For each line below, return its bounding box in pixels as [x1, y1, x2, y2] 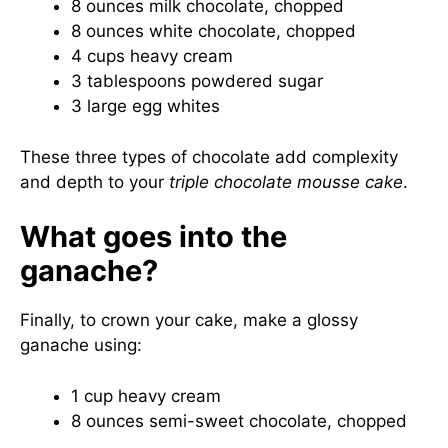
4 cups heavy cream [71, 46, 233, 66]
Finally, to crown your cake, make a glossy [20, 310, 358, 330]
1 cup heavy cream [71, 385, 221, 406]
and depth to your [20, 171, 169, 192]
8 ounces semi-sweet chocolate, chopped [71, 410, 407, 431]
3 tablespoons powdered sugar [71, 71, 323, 91]
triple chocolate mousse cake [169, 171, 403, 192]
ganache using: [20, 335, 142, 355]
